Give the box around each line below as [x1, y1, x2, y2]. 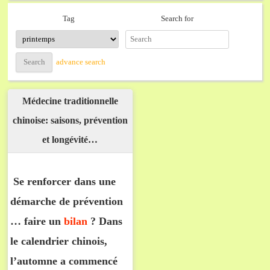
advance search [56, 57, 106, 67]
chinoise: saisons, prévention [12, 115, 128, 126]
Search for [161, 13, 194, 23]
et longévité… [42, 134, 98, 145]
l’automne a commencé [10, 255, 118, 268]
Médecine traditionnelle [22, 96, 118, 107]
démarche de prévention [10, 195, 124, 208]
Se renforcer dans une [10, 175, 116, 188]
